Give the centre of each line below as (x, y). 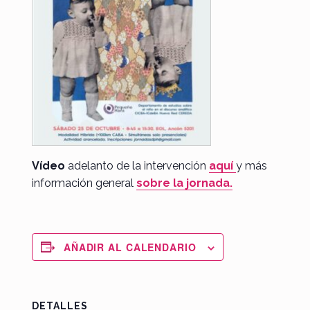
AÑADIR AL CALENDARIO (130, 247)
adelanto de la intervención (138, 165)
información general (84, 183)
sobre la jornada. (184, 183)
